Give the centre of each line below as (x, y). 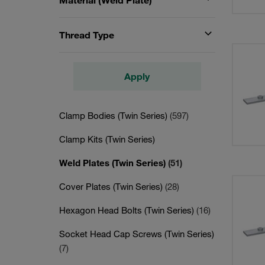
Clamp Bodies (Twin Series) (114, 115)
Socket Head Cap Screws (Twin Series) (137, 234)
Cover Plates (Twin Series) (112, 186)
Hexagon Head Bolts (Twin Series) (128, 210)
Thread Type (87, 35)
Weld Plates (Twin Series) (114, 163)
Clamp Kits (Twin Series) (107, 139)
